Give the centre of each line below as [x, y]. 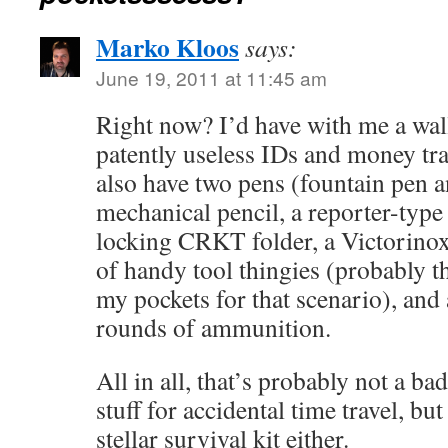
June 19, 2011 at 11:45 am [211, 77]
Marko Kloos [167, 47]
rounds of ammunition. [213, 327]
